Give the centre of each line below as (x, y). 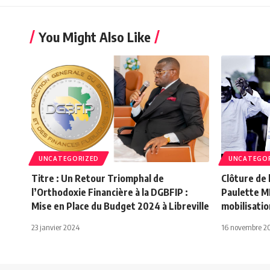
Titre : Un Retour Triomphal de (98, 178)
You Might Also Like (95, 36)
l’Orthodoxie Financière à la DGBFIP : (110, 192)
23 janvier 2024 (55, 227)
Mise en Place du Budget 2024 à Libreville (120, 206)
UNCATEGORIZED (69, 158)
